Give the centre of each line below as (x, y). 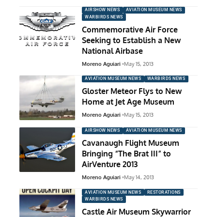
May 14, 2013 (139, 177)
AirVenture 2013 (110, 164)
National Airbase (112, 51)
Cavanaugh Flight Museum (131, 143)
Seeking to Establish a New (131, 40)
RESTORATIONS (164, 192)
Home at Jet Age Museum (128, 101)
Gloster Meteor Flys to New (132, 91)
